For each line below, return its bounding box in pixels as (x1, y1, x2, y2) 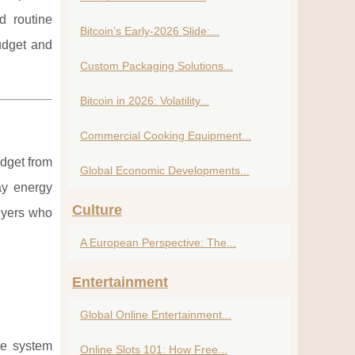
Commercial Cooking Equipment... (80, 129, 251, 142)
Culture (72, 202, 122, 218)
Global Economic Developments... (80, 164, 250, 177)
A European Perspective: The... (80, 236, 236, 249)
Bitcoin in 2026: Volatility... (80, 94, 209, 107)
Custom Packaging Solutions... (80, 59, 233, 72)
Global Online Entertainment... (80, 308, 231, 321)
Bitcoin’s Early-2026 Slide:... (80, 25, 219, 37)
